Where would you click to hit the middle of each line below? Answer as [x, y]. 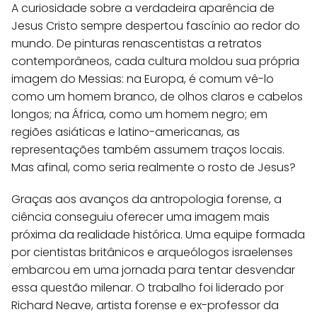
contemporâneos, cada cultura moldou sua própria [155, 61]
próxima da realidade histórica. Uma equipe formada [158, 234]
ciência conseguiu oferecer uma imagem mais [140, 217]
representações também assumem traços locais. [148, 149]
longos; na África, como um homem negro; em [139, 114]
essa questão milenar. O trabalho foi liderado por [148, 287]
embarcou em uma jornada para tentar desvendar [153, 270]
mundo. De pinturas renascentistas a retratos [137, 43]
